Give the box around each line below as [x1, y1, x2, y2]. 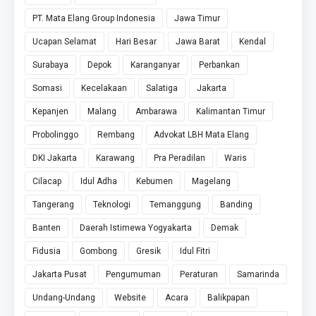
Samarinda [237, 269, 279, 279]
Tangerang [32, 199, 74, 209]
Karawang [96, 152, 135, 163]
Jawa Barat [176, 36, 220, 47]
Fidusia [32, 245, 61, 256]
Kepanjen [32, 106, 68, 116]
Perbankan [199, 59, 240, 70]
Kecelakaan [81, 83, 127, 93]
